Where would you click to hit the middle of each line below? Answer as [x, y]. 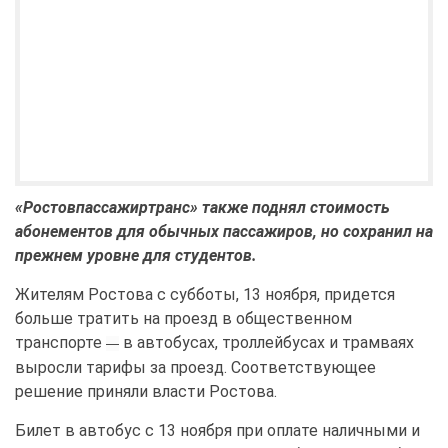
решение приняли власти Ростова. [146, 392]
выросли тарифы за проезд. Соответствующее [195, 368]
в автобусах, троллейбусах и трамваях [266, 343]
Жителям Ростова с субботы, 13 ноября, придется [205, 295]
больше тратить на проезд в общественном [183, 319]
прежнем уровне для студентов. [138, 256]
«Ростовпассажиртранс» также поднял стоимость [202, 208]
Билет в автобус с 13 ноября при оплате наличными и [217, 431]
